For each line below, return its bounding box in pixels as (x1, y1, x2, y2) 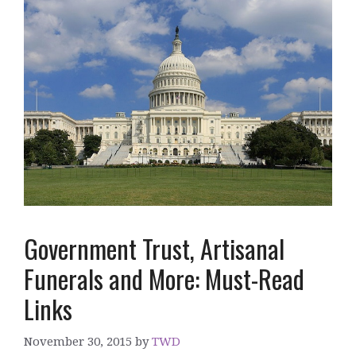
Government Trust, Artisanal (24, 230, 284, 268)
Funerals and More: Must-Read (24, 260, 304, 298)
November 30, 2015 (24, 332, 132, 349)
